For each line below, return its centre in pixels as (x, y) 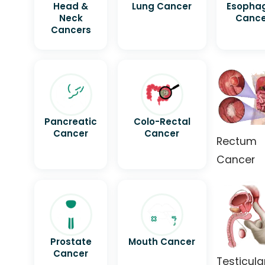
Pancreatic (71, 122)
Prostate (71, 241)
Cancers (71, 30)
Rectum (237, 142)
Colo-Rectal (162, 122)
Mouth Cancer (162, 241)
